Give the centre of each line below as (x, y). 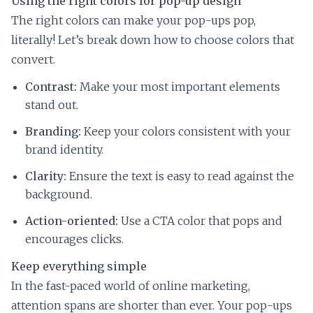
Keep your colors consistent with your (186, 132)
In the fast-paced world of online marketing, (131, 286)
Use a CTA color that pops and (200, 221)
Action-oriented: (72, 221)
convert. (33, 60)
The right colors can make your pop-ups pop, (133, 21)
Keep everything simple (79, 267)
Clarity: (46, 176)
